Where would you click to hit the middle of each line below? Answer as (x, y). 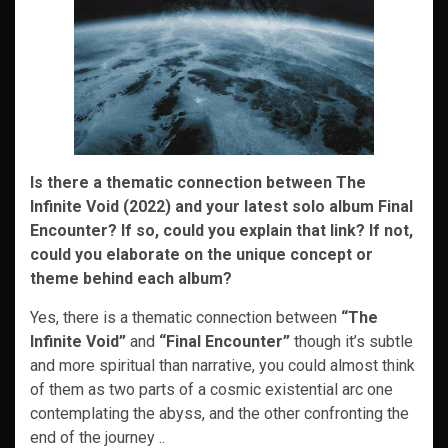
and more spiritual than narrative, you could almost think (222, 365)
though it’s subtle (351, 341)
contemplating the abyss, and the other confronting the (219, 413)
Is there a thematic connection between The (198, 182)
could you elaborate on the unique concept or (201, 254)
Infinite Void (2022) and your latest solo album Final (221, 206)
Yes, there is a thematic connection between (183, 317)
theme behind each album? (131, 278)
